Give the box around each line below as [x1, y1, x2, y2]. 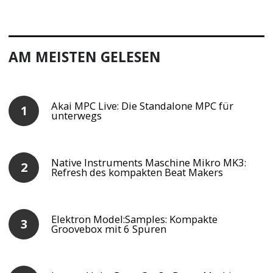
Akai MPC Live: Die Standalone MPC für [51, 98, 234, 113]
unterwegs [51, 108, 102, 122]
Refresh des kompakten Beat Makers [51, 165, 224, 179]
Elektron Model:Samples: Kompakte [51, 211, 218, 226]
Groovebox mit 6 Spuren [51, 221, 167, 236]
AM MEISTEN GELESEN [9, 47, 161, 66]
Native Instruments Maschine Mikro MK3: [51, 155, 247, 169]
